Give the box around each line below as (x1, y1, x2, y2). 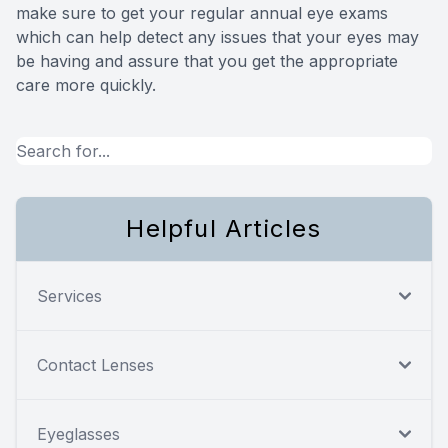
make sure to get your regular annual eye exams (16, 2, 388, 23)
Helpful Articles (126, 213, 322, 243)
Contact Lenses (37, 354, 154, 375)
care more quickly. (16, 74, 156, 95)
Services (37, 285, 102, 306)
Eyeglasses (37, 423, 120, 444)
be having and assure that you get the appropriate (16, 50, 398, 71)
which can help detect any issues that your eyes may (16, 26, 419, 47)
